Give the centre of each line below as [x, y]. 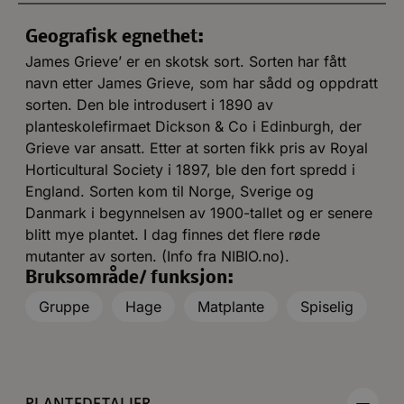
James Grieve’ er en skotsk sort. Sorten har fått [186, 61]
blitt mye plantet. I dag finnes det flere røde [173, 234]
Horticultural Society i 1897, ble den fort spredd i [190, 169]
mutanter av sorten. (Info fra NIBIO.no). [157, 256]
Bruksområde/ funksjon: [129, 278]
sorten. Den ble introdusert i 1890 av [149, 104]
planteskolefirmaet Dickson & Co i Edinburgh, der [193, 126]
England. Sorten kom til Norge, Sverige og [170, 191]
